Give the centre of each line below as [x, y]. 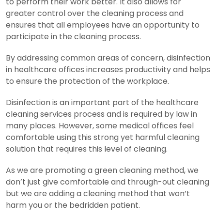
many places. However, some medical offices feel [100, 125]
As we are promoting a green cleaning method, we [102, 170]
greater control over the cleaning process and [95, 13]
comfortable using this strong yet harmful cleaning [103, 137]
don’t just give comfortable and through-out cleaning [108, 182]
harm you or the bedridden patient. [73, 205]
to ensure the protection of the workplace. [87, 81]
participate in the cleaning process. [73, 36]
